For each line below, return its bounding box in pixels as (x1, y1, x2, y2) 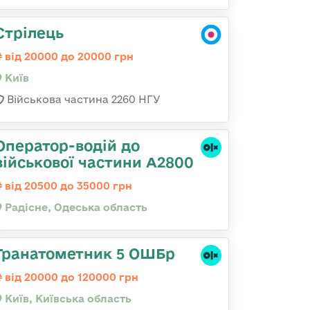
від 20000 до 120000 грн (2, 271, 138, 283)
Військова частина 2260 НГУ (4, 93, 161, 105)
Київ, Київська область (2, 293, 131, 304)
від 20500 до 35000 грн (2, 180, 132, 192)
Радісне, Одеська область (2, 201, 147, 213)
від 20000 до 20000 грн (2, 51, 134, 62)
